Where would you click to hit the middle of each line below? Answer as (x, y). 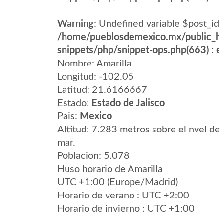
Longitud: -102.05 (96, 77)
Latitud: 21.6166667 (102, 90)
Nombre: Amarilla (94, 64)
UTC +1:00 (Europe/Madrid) (118, 182)
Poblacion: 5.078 (93, 156)
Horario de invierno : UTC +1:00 (126, 209)
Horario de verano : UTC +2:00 (123, 196)
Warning (76, 24)
